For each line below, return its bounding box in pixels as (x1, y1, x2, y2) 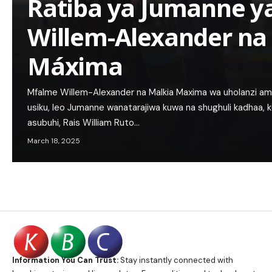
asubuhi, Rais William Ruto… (27, 116, 140, 129)
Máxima (27, 49, 123, 83)
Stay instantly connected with (118, 255, 233, 266)
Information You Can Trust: (12, 255, 118, 266)
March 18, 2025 (27, 135, 80, 146)
